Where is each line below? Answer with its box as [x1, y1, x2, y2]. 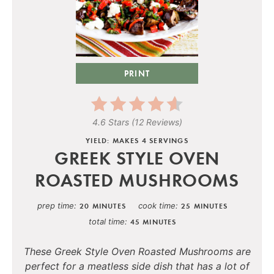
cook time [138, 200, 176, 210]
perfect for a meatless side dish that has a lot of [24, 259, 250, 272]
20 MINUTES [80, 201, 126, 210]
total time [88, 216, 125, 226]
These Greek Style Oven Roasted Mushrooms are [23, 245, 251, 257]
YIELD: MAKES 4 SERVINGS [86, 135, 188, 145]
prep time [37, 200, 74, 210]
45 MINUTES [130, 217, 177, 226]
